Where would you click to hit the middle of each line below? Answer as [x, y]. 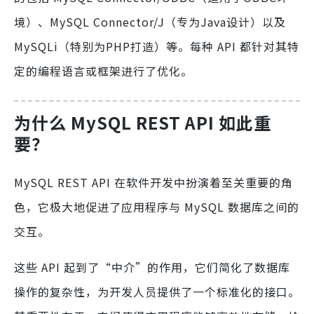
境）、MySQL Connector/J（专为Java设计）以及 [150, 22]
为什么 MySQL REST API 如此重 [143, 123]
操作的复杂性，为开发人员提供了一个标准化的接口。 [157, 292]
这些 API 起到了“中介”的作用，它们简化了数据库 [152, 267]
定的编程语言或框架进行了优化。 [103, 71]
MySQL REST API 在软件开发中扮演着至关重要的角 [153, 183]
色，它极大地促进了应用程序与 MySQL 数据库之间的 [157, 207]
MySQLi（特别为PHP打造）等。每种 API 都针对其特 [157, 47]
